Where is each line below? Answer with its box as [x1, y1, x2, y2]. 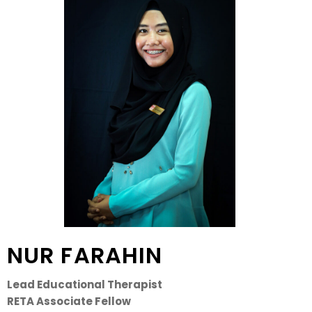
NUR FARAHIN [7, 239, 163, 271]
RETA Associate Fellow [7, 293, 131, 309]
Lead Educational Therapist [7, 276, 162, 292]
